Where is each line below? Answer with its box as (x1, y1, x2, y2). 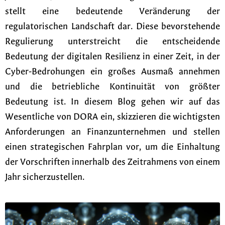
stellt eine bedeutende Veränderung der (5, 6, 220, 17)
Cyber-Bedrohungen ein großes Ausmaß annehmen (5, 66, 220, 77)
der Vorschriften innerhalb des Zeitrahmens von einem (5, 157, 220, 167)
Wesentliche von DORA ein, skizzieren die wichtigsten (5, 111, 220, 122)
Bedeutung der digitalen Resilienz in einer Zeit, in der (5, 51, 220, 62)
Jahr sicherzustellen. (5, 172, 84, 182)
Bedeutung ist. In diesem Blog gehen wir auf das (5, 96, 220, 107)
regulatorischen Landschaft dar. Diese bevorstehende (5, 21, 220, 32)
